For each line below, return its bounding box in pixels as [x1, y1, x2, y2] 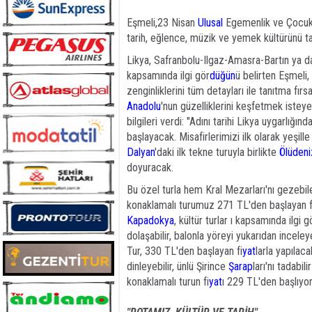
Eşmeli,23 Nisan [127, 16, 198, 29]
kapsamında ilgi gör [127, 69, 210, 82]
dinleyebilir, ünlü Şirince [127, 260, 228, 273]
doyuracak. [127, 161, 173, 174]
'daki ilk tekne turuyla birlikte [155, 146, 279, 159]
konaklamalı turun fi [127, 275, 209, 288]
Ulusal [198, 16, 223, 29]
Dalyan [127, 146, 155, 159]
